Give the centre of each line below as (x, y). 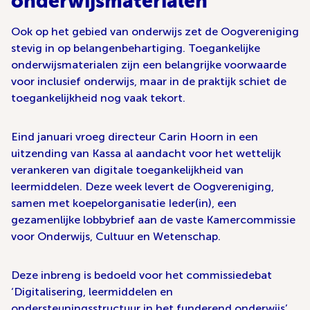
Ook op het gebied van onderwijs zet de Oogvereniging (155, 32)
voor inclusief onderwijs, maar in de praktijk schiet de (149, 82)
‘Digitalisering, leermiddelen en (92, 292)
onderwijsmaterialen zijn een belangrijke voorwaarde (149, 65)
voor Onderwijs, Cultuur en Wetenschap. (116, 237)
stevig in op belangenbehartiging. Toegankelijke (136, 48)
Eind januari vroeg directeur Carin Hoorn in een (135, 137)
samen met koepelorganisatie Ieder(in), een (124, 203)
